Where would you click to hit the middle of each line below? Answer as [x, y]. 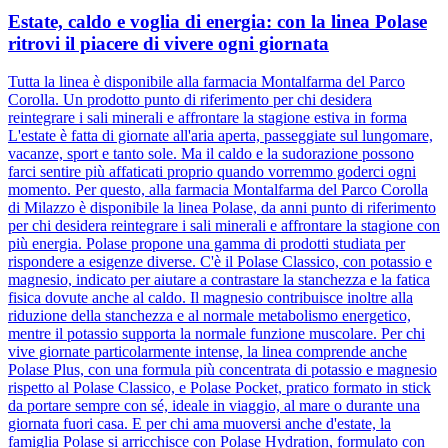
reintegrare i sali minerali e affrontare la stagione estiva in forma [207, 118]
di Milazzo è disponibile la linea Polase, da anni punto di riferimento [222, 208]
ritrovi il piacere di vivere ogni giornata [168, 43]
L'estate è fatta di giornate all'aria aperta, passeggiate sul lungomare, [220, 136]
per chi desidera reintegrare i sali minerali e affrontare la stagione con [224, 226]
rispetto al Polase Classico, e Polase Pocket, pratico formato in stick [219, 388]
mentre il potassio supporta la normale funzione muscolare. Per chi [216, 334]
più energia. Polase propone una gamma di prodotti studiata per [206, 244]
